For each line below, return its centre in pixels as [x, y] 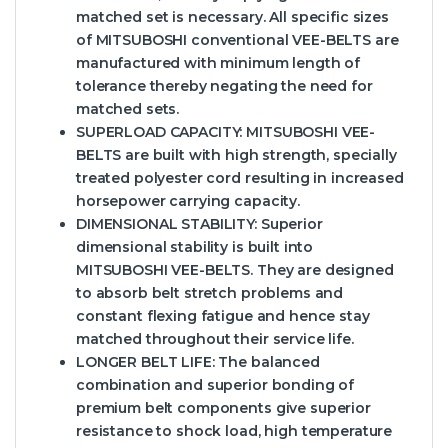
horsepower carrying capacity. [188, 201]
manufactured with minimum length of [218, 63]
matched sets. [128, 109]
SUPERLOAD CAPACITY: [159, 132]
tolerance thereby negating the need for [224, 86]
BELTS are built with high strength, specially [236, 155]
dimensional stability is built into [195, 247]
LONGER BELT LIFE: [147, 362]
